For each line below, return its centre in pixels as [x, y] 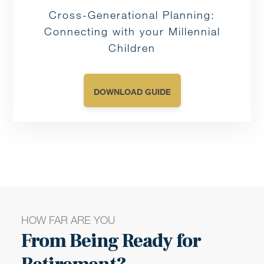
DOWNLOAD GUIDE [132, 92]
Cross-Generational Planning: [132, 15]
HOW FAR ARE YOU [68, 220]
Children [132, 48]
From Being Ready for [111, 241]
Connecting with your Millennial [132, 32]
